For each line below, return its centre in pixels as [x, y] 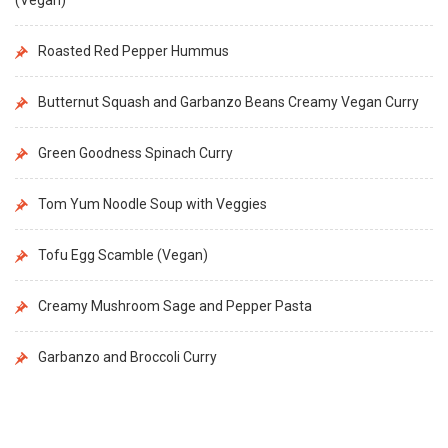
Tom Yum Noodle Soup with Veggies [152, 203]
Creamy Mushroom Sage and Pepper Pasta [175, 305]
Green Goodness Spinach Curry [135, 152]
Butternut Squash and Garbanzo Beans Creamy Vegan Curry [228, 101]
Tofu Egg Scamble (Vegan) [123, 254]
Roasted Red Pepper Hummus [133, 50]
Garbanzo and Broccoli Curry [127, 356]
